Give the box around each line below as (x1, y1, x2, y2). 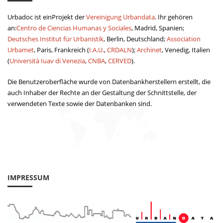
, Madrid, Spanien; (131, 23, 184, 32)
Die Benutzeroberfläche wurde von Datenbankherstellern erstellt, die (7, 77, 211, 86)
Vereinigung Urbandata (86, 12, 155, 21)
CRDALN (107, 45, 132, 54)
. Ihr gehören (155, 12, 193, 21)
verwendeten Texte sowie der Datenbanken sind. (7, 99, 152, 108)
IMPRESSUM (7, 173, 49, 182)
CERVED (108, 56, 131, 65)
